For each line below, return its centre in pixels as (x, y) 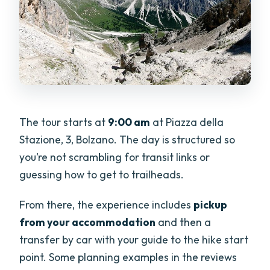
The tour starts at (64, 122)
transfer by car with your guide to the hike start (134, 239)
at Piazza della (187, 122)
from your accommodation (88, 222)
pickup (211, 204)
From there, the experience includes (107, 204)
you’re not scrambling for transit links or (115, 157)
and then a (184, 222)
